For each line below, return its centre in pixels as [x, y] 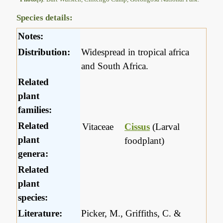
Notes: [31, 36]
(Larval [165, 127]
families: [35, 110]
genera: [33, 154]
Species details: [45, 18]
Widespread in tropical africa [135, 52]
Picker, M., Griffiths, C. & [131, 214]
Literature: [40, 214]
